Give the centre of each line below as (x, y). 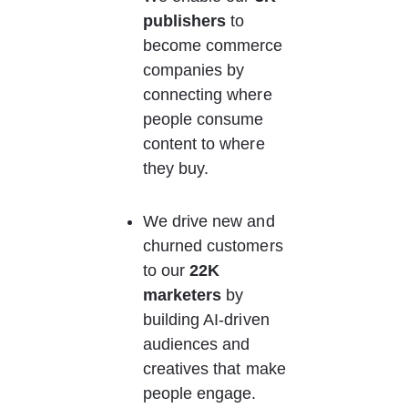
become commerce (215, 46)
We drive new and (211, 221)
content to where (206, 144)
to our (166, 270)
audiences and (199, 344)
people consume (205, 119)
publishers (184, 21)
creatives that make (216, 369)
